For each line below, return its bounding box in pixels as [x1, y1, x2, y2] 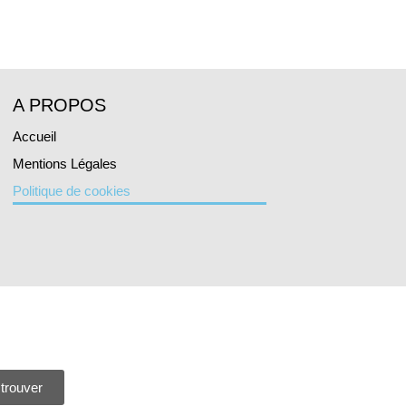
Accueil [13, 129, 56, 145]
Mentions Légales [13, 156, 117, 172]
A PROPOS [13, 95, 106, 116]
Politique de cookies [13, 183, 130, 199]
